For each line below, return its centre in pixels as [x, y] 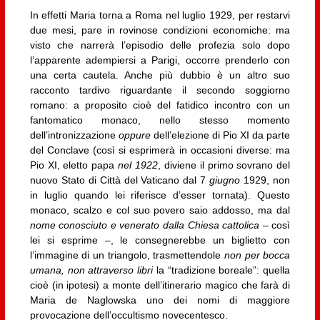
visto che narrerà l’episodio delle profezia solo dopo [160, 45]
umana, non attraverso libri [91, 270]
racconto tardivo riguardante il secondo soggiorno [160, 90]
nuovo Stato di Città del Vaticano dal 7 [120, 180]
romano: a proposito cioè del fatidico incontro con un [160, 105]
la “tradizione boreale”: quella [222, 270]
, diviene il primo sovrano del [224, 165]
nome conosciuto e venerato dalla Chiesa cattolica [146, 225]
